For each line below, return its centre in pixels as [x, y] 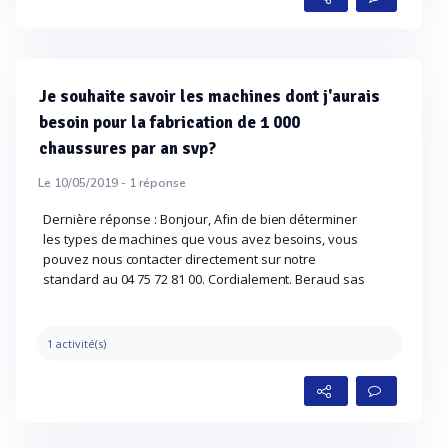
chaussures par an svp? [127, 148]
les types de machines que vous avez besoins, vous [201, 239]
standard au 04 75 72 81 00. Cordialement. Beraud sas [204, 279]
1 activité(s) [76, 343]
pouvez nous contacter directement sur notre [180, 259]
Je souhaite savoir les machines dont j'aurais [209, 96]
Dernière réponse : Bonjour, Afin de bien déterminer [200, 219]
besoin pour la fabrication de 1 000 [169, 122]
